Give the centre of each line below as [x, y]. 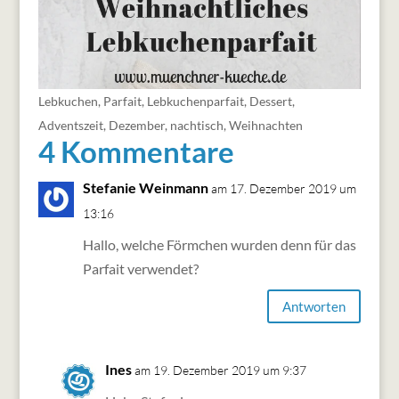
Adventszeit [70, 126]
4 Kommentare [136, 152]
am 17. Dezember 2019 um [283, 189]
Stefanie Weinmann [145, 188]
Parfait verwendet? [140, 269]
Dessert [270, 102]
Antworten [314, 306]
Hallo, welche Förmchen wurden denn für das [219, 245]
